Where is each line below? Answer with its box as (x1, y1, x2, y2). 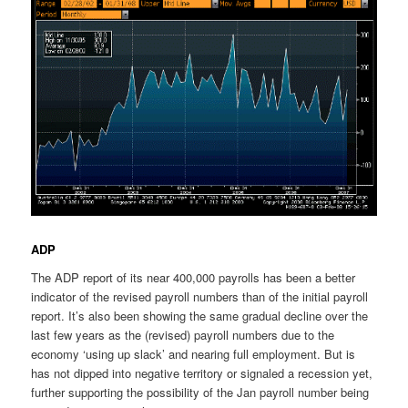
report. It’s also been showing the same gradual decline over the (31, 307, 369, 325)
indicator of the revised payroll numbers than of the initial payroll (31, 288, 369, 306)
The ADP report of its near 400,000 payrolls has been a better (31, 269, 356, 287)
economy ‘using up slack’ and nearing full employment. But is (31, 345, 356, 363)
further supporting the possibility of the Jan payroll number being (31, 383, 370, 402)
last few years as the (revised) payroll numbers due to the (31, 326, 335, 344)
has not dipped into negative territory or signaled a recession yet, (31, 364, 373, 382)
